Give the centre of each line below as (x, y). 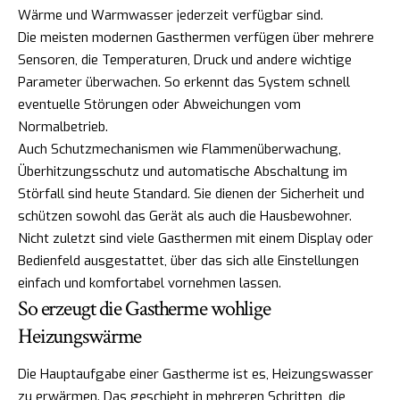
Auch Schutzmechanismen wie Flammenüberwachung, (179, 150)
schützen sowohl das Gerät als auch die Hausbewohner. (185, 217)
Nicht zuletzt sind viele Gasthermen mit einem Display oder (196, 239)
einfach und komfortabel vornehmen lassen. (150, 283)
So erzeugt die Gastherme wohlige (144, 309)
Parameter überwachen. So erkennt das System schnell (184, 83)
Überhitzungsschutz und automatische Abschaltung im (183, 172)
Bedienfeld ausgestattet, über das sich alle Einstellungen (188, 261)
